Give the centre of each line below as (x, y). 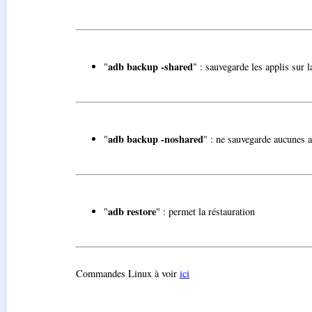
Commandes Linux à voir (128, 273)
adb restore (132, 211)
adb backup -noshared (156, 139)
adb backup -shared (150, 66)
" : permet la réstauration (205, 211)
